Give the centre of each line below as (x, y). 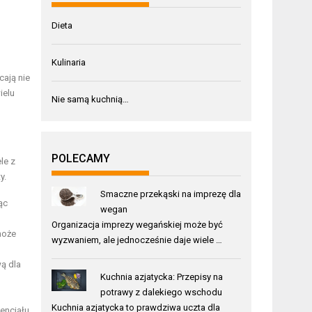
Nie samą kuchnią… (91, 99)
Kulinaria (69, 62)
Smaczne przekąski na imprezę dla (170, 194)
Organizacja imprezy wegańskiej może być (138, 224)
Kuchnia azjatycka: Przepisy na (161, 276)
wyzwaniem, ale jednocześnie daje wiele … (137, 240)
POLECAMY (81, 158)
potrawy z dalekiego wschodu (161, 292)
